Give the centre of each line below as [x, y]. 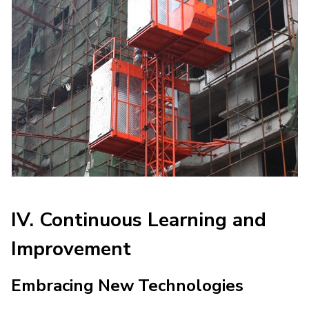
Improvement [71, 249]
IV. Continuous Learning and [139, 220]
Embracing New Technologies [127, 285]
